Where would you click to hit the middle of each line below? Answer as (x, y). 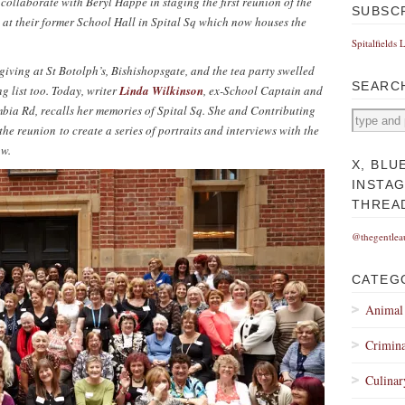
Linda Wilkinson (161, 90)
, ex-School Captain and (263, 90)
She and (229, 110)
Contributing (283, 110)
